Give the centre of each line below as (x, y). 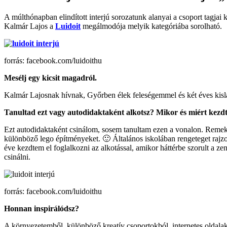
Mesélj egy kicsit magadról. (50, 78)
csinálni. (17, 157)
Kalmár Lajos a (30, 26)
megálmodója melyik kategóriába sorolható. (151, 26)
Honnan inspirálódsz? (43, 208)
